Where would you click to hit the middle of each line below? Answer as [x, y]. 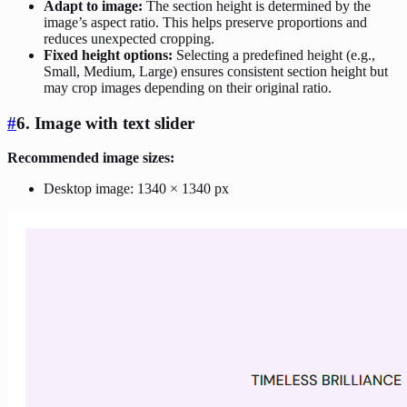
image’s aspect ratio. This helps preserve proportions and [205, 22]
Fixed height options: [108, 55]
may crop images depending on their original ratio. [188, 87]
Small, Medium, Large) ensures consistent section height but [216, 71]
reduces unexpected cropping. [129, 38]
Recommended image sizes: [91, 158]
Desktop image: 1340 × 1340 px [136, 189]
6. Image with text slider [105, 123]
